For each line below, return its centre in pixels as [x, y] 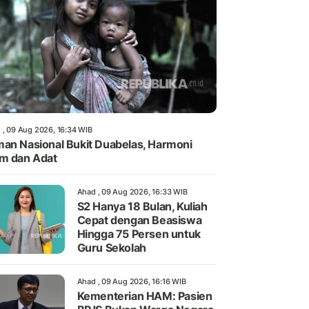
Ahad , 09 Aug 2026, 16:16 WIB [131, 282]
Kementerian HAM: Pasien [144, 296]
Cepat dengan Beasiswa [139, 220]
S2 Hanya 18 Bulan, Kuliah [142, 207]
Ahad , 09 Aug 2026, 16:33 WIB [132, 192]
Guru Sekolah [111, 248]
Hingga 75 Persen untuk [139, 234]
